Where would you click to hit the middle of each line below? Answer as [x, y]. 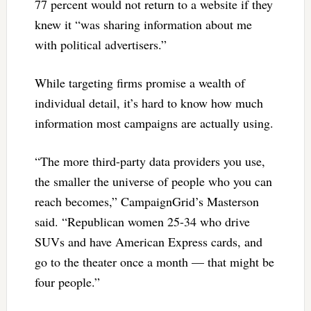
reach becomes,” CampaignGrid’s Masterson [146, 202]
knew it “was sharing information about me [143, 25]
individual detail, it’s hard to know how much [149, 103]
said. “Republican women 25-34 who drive [142, 222]
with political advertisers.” [100, 45]
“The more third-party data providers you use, [150, 161]
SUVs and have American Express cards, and [148, 242]
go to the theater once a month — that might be [154, 262]
